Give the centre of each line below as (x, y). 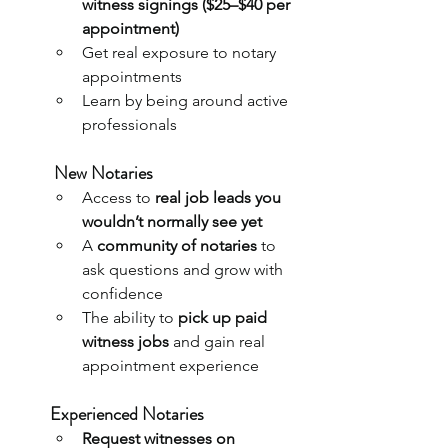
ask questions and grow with (184, 269)
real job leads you (220, 197)
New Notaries (103, 172)
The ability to (130, 317)
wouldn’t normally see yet (172, 221)
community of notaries (177, 245)
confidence (122, 293)
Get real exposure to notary (181, 52)
